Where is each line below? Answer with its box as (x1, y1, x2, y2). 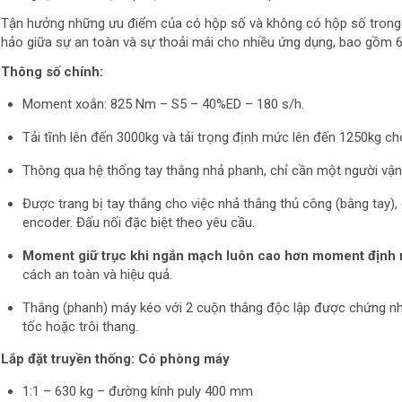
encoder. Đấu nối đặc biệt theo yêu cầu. (22, 214, 255, 232)
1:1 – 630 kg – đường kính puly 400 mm (22, 383, 253, 400)
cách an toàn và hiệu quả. (22, 267, 172, 284)
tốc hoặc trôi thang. (22, 319, 138, 336)
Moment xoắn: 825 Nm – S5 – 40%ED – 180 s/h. (22, 96, 304, 113)
